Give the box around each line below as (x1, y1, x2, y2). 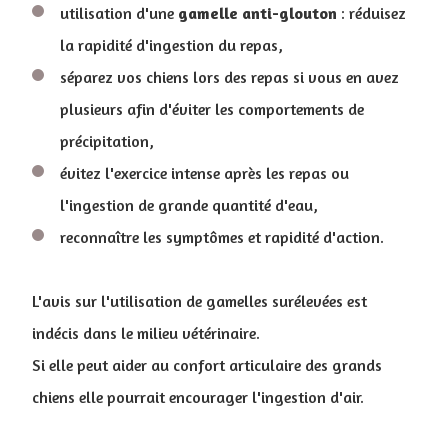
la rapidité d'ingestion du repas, (60, 35, 283, 56)
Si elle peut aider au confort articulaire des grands (32, 355, 382, 376)
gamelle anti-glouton (178, 3, 341, 24)
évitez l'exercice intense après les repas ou (60, 163, 349, 184)
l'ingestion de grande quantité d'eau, (60, 195, 318, 216)
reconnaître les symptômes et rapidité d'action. (60, 227, 384, 248)
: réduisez (341, 3, 406, 24)
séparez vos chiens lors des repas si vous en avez (60, 67, 399, 88)
